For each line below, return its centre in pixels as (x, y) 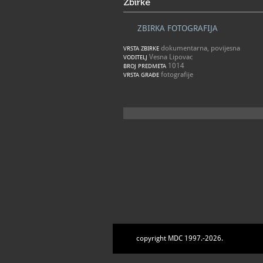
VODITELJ (135, 57)
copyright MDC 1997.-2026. (180, 238)
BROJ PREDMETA (145, 66)
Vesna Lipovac (170, 57)
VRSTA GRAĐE (141, 75)
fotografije (176, 75)
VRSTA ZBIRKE (141, 48)
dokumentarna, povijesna (200, 48)
